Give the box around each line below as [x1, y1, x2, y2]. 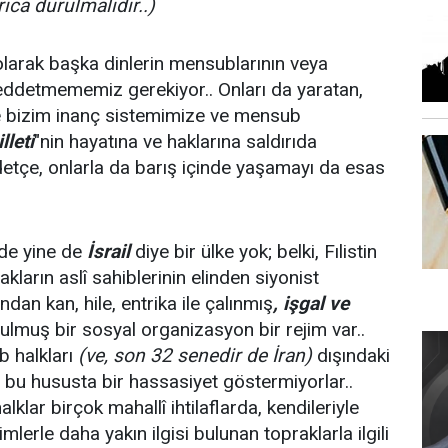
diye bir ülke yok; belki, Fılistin [130, 240, 377, 263]
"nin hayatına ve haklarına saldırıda [34, 130, 317, 153]
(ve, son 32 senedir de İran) [78, 344, 312, 367]
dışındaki [312, 344, 390, 367]
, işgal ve [273, 292, 349, 315]
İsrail [87, 240, 130, 263]
